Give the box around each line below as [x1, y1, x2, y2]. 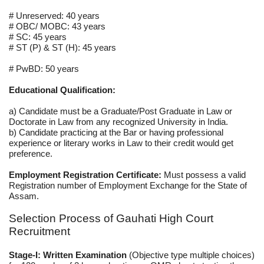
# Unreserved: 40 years [9, 10, 100, 21]
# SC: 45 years [9, 31, 67, 42]
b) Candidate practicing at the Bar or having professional [9, 127, 223, 137]
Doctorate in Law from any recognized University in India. [9, 116, 228, 127]
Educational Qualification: [9, 84, 115, 95]
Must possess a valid [164, 169, 246, 180]
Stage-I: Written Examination [9, 249, 129, 260]
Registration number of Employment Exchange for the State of [9, 180, 247, 190]
